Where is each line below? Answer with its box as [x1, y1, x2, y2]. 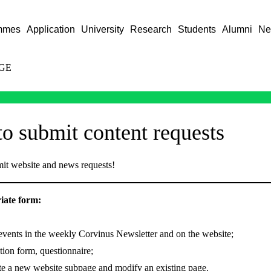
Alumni [222, 24, 253, 34]
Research [130, 24, 172, 34]
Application [27, 24, 76, 34]
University [81, 24, 125, 34]
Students [178, 24, 217, 34]
